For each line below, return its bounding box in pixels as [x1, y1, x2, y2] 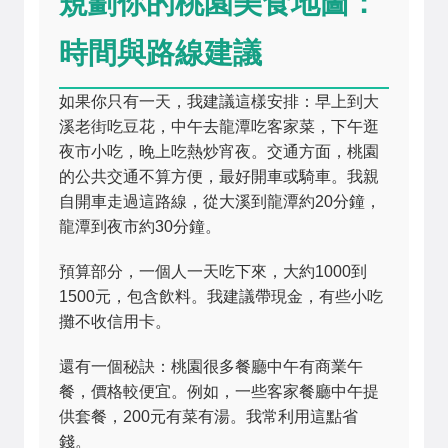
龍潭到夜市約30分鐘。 [59, 218, 221, 235]
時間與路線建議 [59, 32, 262, 71]
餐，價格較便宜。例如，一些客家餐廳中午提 [59, 383, 379, 400]
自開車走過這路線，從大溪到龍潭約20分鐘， [59, 193, 381, 210]
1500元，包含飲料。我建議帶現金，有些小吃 [59, 288, 383, 305]
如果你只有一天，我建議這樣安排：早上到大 [59, 93, 379, 110]
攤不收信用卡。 [59, 313, 171, 330]
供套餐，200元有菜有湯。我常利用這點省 [59, 408, 358, 425]
